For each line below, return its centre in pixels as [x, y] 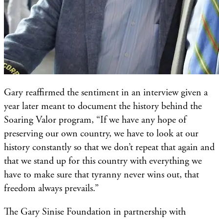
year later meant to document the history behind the [103, 106]
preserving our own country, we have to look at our [101, 133]
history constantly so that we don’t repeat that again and [109, 147]
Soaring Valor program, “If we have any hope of [95, 120]
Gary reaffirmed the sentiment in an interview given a [106, 92]
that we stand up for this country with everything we [103, 161]
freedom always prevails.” [51, 188]
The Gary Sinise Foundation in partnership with [95, 212]
